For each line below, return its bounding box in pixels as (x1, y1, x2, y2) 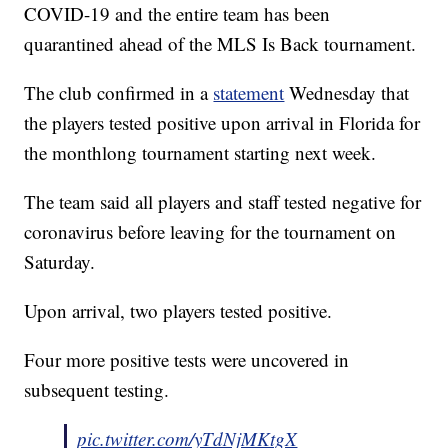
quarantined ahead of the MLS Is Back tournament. (24, 31, 417, 57)
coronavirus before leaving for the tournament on (24, 219, 397, 245)
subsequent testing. (24, 377, 170, 403)
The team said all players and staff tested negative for (24, 189, 422, 215)
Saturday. (24, 249, 96, 275)
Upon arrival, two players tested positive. (24, 298, 333, 324)
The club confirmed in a (24, 80, 214, 106)
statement (213, 80, 285, 106)
